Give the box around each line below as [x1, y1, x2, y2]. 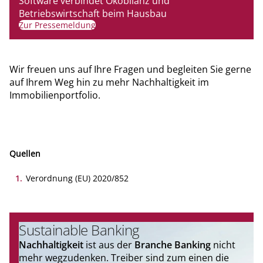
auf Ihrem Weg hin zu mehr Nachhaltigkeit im [9, 75, 209, 89]
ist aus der [83, 238, 134, 251]
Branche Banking [134, 238, 211, 251]
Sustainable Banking [19, 220, 139, 240]
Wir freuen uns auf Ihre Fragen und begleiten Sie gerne [9, 62, 251, 76]
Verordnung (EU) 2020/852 [26, 173, 129, 184]
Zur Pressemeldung [19, 19, 96, 31]
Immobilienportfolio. [9, 88, 100, 102]
